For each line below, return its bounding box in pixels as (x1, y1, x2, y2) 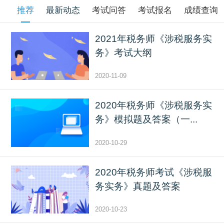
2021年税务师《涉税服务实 (94, 33, 212, 44)
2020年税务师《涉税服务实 (94, 100, 212, 111)
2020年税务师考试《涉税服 (94, 166, 212, 177)
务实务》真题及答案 (94, 180, 180, 191)
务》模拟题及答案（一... (94, 114, 197, 125)
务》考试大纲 (94, 47, 152, 58)
